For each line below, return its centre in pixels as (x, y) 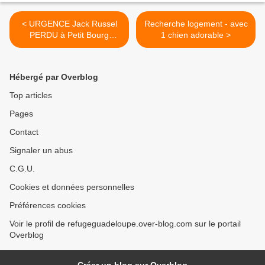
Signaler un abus (41, 151)
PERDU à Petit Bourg (69, 35)
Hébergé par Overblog (54, 77)
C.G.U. (22, 169)
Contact (24, 132)
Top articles (31, 96)
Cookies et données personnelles (72, 187)
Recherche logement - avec (196, 24)
